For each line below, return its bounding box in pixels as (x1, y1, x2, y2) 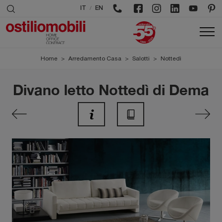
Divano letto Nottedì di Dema (13, 81, 209, 98)
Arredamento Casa (68, 55, 121, 62)
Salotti (132, 55, 150, 62)
